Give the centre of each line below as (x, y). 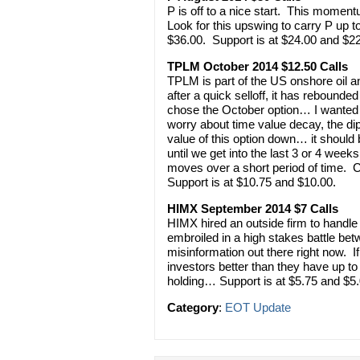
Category (193, 307)
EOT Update (258, 307)
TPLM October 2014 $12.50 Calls (258, 66)
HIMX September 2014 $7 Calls (253, 208)
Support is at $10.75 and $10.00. (252, 182)
